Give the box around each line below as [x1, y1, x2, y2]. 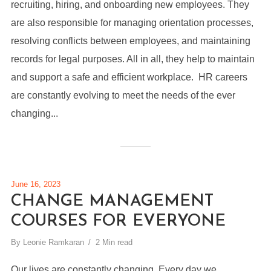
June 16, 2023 [10, 180, 60, 189]
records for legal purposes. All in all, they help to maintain [10, 54, 255, 64]
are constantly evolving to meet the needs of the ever [10, 90, 235, 100]
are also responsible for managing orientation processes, [10, 18, 253, 28]
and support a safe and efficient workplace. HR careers [10, 72, 247, 82]
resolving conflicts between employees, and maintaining [10, 36, 250, 46]
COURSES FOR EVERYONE [10, 214, 226, 230]
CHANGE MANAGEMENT [10, 194, 214, 210]
